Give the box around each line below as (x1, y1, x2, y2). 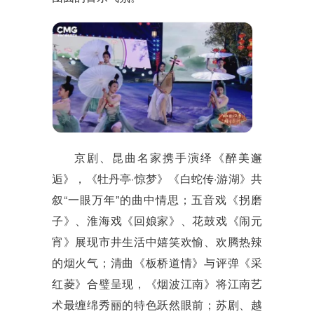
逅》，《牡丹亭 (52, 170, 132, 187)
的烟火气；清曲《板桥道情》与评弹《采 (52, 254, 262, 271)
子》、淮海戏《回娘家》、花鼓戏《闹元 (52, 212, 262, 229)
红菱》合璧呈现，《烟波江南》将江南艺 (52, 275, 262, 292)
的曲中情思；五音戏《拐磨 (119, 191, 262, 208)
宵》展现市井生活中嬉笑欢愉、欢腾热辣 (52, 233, 262, 250)
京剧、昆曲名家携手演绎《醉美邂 (74, 149, 262, 166)
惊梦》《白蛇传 (134, 170, 214, 187)
